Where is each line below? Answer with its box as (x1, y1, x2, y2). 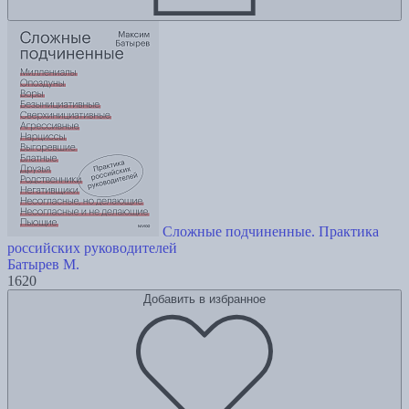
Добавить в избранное (143, 291, 266, 306)
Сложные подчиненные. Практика (163, 223, 379, 239)
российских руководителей (7, 239, 177, 256)
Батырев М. (7, 256, 79, 272)
